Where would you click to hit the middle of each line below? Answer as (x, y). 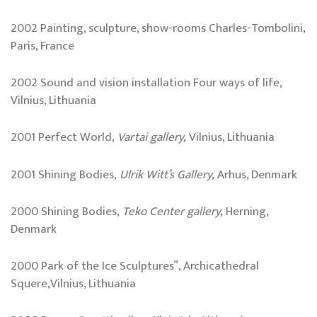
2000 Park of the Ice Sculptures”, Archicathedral (135, 266)
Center (165, 211)
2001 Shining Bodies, (64, 174)
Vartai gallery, (152, 138)
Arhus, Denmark (257, 174)
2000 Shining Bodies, (67, 211)
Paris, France (42, 46)
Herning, (247, 211)
